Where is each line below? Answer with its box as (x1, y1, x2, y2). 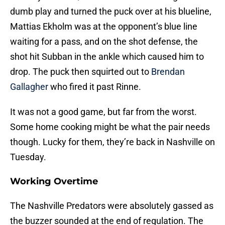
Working (10, 176, 54, 187)
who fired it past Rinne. (48, 81, 141, 92)
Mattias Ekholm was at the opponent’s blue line (10, 21, 197, 32)
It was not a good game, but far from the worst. (10, 106, 197, 118)
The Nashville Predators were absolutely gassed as (10, 200, 213, 211)
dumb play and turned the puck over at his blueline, (10, 6, 211, 17)
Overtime (54, 176, 98, 187)
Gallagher (10, 81, 48, 92)
